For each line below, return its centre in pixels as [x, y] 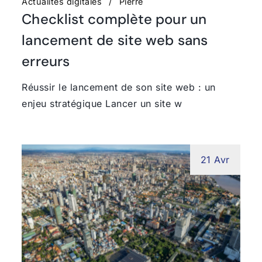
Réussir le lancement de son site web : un [119, 87]
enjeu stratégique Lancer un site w [102, 103]
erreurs [46, 61]
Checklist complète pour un [114, 19]
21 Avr [215, 159]
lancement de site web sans [115, 40]
